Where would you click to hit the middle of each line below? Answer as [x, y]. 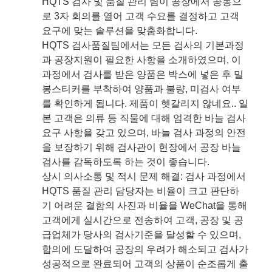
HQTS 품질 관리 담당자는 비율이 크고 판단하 [141, 191]
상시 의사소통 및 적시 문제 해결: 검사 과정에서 [144, 176]
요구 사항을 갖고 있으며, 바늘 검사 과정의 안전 [144, 132]
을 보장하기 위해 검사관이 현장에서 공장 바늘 [141, 147]
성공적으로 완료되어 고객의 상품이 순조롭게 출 [145, 263]
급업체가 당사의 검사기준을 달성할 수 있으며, [141, 234]
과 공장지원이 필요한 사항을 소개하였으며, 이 [141, 59]
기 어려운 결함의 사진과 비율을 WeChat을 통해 [144, 205]
